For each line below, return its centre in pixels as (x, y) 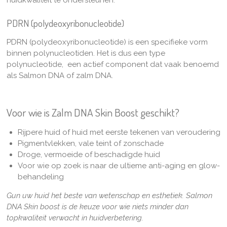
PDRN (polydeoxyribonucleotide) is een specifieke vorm (107, 42)
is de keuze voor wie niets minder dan (124, 206)
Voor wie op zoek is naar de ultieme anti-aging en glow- (119, 165)
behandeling (41, 177)
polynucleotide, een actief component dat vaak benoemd (112, 64)
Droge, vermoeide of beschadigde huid (89, 154)
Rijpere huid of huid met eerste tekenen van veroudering (119, 132)
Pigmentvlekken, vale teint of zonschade (91, 143)
